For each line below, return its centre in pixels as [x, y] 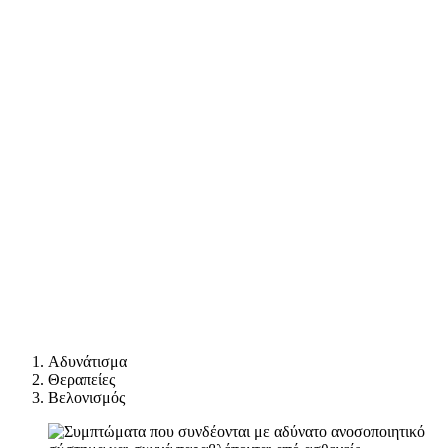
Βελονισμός [86, 398]
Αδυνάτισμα [87, 362]
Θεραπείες [81, 380]
